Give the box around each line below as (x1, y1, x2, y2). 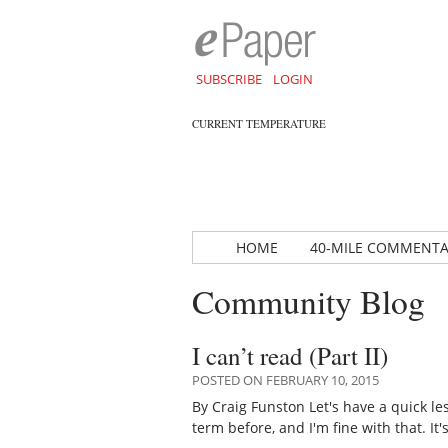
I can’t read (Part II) (192, 338, 388, 372)
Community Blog (192, 279, 425, 323)
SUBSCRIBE (195, 70, 262, 88)
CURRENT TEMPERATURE (192, 116, 326, 131)
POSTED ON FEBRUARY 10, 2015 (192, 370, 379, 389)
